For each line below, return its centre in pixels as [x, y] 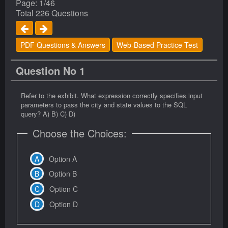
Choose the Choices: [80, 133]
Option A [63, 159]
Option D [64, 204]
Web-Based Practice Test [157, 45]
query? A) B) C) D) [48, 114]
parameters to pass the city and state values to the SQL [104, 105]
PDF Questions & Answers [63, 45]
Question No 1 [50, 71]
